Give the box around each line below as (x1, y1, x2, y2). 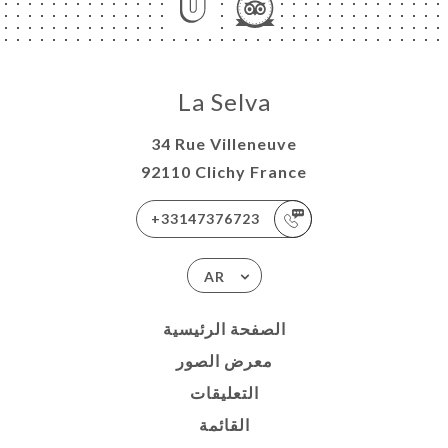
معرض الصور (175, 351, 273, 371)
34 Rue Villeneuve (151, 134, 297, 154)
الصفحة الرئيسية (162, 319, 286, 339)
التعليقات (189, 383, 259, 403)
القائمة (198, 415, 250, 435)
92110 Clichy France (141, 162, 307, 182)
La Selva (177, 87, 271, 117)
